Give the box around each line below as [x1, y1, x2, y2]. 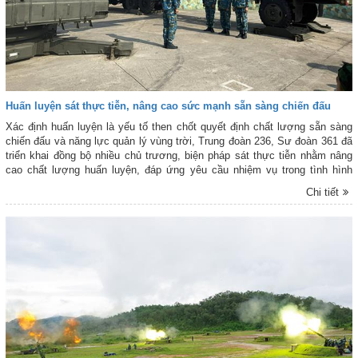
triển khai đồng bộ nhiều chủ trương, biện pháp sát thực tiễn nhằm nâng [6, 149, 352, 161]
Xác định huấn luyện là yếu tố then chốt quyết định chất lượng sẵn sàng [6, 120, 352, 133]
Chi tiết [306, 185, 340, 198]
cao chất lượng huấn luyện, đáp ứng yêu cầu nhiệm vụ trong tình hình [6, 163, 352, 176]
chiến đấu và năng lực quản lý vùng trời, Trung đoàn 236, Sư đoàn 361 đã [6, 134, 352, 147]
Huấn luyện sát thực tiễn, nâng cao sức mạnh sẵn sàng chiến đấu [6, 99, 331, 112]
